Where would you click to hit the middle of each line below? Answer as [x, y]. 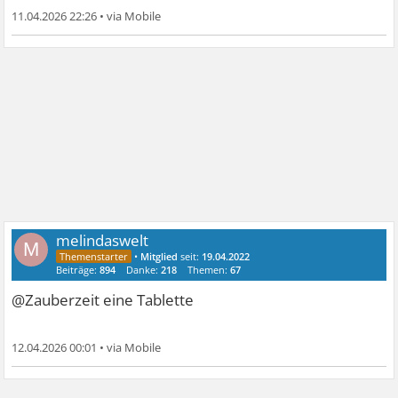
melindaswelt [103, 241]
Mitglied [159, 257]
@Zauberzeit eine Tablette [103, 300]
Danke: [144, 270]
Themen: [209, 270]
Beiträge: [78, 270]
